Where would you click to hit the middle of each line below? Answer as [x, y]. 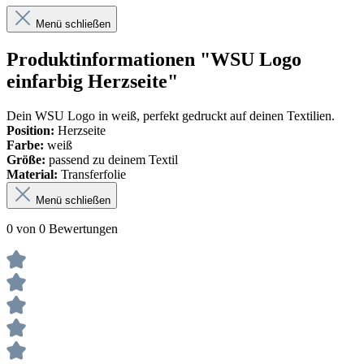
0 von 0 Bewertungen [62, 229]
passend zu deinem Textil [112, 160]
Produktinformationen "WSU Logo [154, 60]
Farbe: [25, 145]
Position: [32, 131]
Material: [32, 175]
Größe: [26, 160]
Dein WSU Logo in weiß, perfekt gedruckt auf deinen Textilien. [171, 116]
